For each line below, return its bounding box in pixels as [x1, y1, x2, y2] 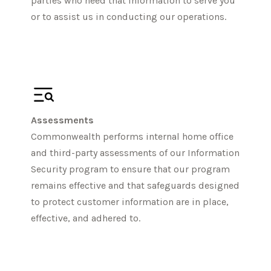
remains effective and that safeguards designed [31, 179, 240, 191]
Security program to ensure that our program [31, 163, 230, 175]
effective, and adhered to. [31, 212, 141, 224]
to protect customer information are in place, [31, 195, 229, 207]
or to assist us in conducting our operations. [31, 11, 227, 23]
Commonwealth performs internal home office [31, 130, 234, 142]
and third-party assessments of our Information [31, 146, 240, 158]
